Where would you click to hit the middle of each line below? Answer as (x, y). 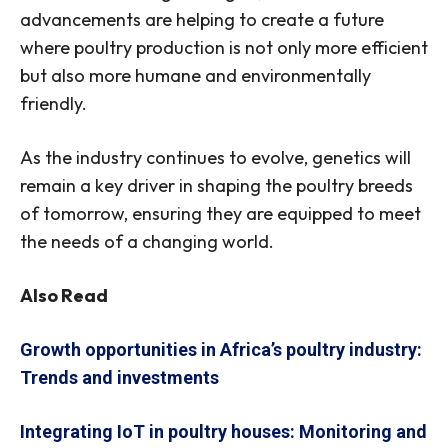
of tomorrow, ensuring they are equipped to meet (220, 214)
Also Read (64, 296)
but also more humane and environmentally (195, 76)
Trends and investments (119, 378)
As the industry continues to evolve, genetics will (215, 158)
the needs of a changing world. (147, 242)
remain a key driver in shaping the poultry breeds (216, 186)
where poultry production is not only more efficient (224, 48)
